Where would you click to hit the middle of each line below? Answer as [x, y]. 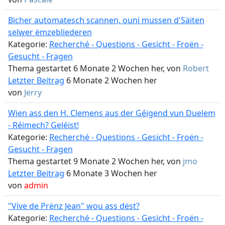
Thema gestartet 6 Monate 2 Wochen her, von [95, 68]
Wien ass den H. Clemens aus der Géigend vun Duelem [111, 113]
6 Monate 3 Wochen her [110, 173]
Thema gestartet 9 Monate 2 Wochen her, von [95, 161]
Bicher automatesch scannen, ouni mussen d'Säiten [106, 20]
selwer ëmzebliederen [50, 32]
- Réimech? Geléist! [43, 125]
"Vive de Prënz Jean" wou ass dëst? [74, 206]
